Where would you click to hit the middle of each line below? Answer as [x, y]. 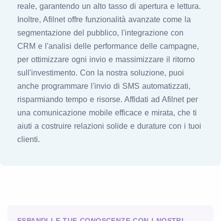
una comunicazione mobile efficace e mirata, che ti [107, 113]
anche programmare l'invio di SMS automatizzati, [104, 86]
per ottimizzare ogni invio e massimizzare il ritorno [106, 59]
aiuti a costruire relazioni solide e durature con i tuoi [109, 126]
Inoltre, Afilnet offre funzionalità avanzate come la [104, 19]
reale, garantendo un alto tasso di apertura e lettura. [109, 6]
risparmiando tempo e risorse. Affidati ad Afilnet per [108, 99]
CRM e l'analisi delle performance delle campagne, [108, 46]
